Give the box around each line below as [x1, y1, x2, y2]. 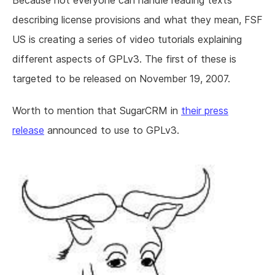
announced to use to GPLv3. [44, 124, 179, 137]
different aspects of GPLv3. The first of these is [12, 53, 236, 66]
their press [181, 104, 228, 117]
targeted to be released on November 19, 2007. [12, 72, 230, 85]
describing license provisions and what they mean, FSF [12, 14, 263, 26]
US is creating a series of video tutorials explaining [12, 33, 242, 46]
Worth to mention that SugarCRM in [12, 104, 181, 117]
